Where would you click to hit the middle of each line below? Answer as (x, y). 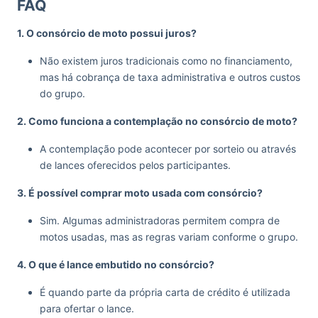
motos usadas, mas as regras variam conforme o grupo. (169, 236)
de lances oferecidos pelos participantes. (135, 165)
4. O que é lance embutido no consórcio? (116, 264)
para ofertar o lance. (87, 308)
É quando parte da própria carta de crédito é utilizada (165, 292)
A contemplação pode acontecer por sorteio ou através (168, 148)
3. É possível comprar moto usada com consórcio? (140, 192)
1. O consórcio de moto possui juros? (107, 33)
